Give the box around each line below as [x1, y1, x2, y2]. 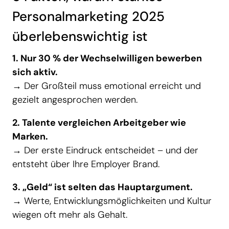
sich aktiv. [12, 66, 58, 79]
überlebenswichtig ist [12, 28, 148, 45]
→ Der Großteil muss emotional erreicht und [12, 80, 201, 93]
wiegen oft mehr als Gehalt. [12, 209, 127, 221]
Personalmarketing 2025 [12, 8, 165, 26]
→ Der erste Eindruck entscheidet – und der [12, 144, 198, 157]
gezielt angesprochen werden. [12, 94, 138, 106]
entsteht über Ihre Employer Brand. [12, 158, 159, 171]
